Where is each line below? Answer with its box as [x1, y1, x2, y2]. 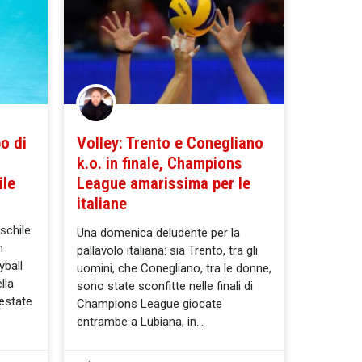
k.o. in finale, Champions [77, 154, 242, 174]
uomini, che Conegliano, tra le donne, [77, 261, 271, 276]
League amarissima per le [77, 174, 250, 194]
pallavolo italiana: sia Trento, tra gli [77, 243, 258, 259]
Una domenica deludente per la [77, 225, 240, 241]
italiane [77, 194, 127, 214]
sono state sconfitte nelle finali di [77, 279, 253, 294]
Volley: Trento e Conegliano [77, 133, 263, 154]
